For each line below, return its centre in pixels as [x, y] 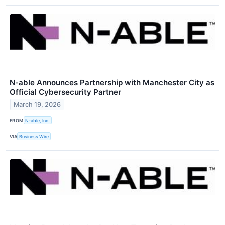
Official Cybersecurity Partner [65, 92]
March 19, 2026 [37, 104]
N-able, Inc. [38, 120]
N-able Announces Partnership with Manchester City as [112, 82]
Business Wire [34, 136]
